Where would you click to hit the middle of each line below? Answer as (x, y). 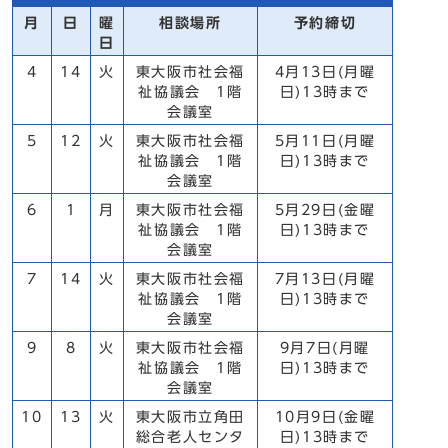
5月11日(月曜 (325, 141)
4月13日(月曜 (325, 72)
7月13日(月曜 (325, 279)
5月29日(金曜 (325, 210)
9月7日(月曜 (325, 348)
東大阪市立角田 (190, 417)
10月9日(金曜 (325, 417)
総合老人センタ (190, 437)
